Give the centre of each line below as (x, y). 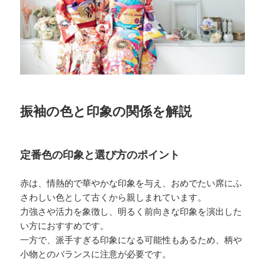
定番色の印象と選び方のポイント (100, 155)
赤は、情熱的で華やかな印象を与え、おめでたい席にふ (131, 184)
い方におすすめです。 (65, 226)
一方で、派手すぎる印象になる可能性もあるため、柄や (131, 240)
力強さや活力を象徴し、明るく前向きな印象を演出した (131, 212)
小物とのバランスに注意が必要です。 (96, 255)
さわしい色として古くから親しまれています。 (114, 198)
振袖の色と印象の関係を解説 (106, 112)
